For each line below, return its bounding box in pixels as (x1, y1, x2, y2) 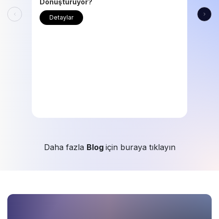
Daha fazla (44, 142, 87, 153)
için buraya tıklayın (105, 142, 175, 153)
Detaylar (49, 14, 73, 22)
